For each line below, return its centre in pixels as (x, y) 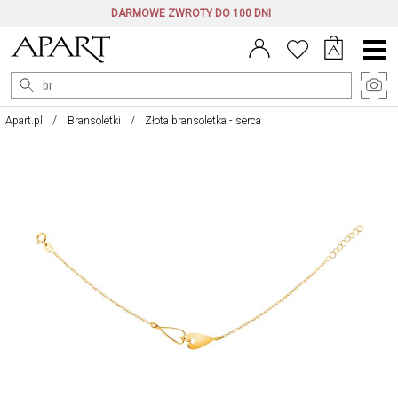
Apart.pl (24, 121)
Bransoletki (94, 121)
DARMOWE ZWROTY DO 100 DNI (191, 13)
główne (374, 63)
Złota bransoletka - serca (203, 121)
